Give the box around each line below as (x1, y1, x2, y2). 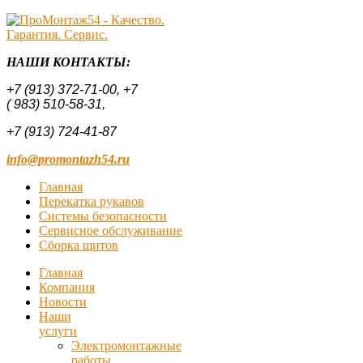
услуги (39, 324, 77, 338)
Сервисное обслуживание (39, 224, 182, 237)
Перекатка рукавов (39, 194, 144, 208)
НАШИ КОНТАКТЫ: (6, 55, 134, 69)
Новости (39, 295, 87, 309)
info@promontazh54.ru (6, 152, 130, 166)
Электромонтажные (71, 339, 181, 352)
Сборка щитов (39, 238, 118, 252)
